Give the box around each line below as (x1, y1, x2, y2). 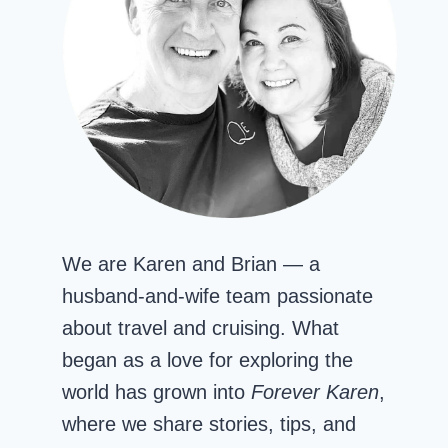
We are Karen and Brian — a (62, 253, 321, 275)
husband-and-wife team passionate (62, 285, 374, 307)
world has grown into (62, 381, 252, 403)
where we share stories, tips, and (62, 413, 357, 435)
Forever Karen (251, 381, 380, 403)
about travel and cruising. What (62, 317, 340, 339)
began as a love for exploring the (62, 349, 354, 371)
